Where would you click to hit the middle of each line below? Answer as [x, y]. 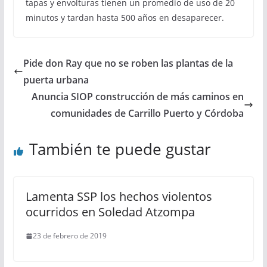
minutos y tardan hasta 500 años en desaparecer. [125, 18]
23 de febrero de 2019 [69, 236]
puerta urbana [56, 80]
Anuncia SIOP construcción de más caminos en [138, 97]
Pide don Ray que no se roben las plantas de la [128, 63]
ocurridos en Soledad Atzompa [110, 212]
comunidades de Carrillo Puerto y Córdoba [148, 113]
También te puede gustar [120, 149]
